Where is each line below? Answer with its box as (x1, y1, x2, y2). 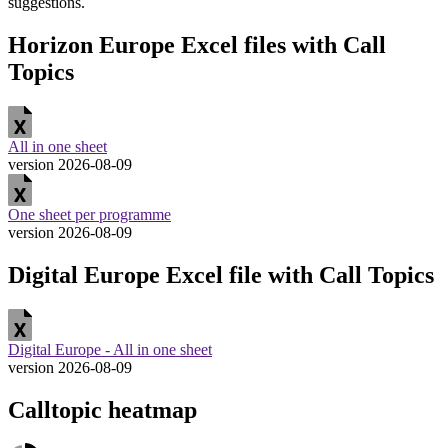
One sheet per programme (8, 205, 171, 223)
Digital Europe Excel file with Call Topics (8, 261, 434, 288)
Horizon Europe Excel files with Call (8, 31, 386, 58)
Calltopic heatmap (8, 396, 197, 423)
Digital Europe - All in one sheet (8, 340, 212, 358)
